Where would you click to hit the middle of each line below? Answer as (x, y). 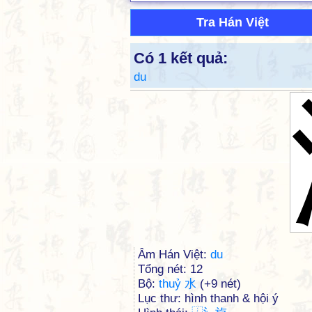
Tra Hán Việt (233, 22)
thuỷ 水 (178, 284)
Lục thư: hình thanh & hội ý (208, 298)
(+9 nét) (219, 284)
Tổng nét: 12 (170, 269)
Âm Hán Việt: (174, 255)
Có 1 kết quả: (181, 58)
